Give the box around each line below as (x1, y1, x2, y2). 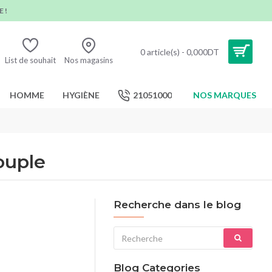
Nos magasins (64, 55, 113, 65)
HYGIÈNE (63, 90, 100, 100)
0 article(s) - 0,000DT (140, 46, 219, 57)
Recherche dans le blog (114, 199, 241, 211)
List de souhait (5, 55, 56, 65)
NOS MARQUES (193, 90, 256, 100)
